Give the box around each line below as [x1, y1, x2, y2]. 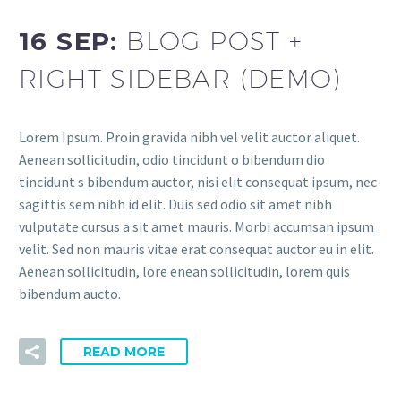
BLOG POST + [126, 26, 303, 56]
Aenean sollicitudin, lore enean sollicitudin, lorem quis [19, 261, 350, 280]
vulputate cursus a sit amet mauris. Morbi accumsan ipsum [19, 217, 374, 235]
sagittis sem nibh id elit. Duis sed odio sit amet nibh [19, 194, 332, 213]
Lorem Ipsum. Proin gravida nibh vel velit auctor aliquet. [19, 127, 360, 146]
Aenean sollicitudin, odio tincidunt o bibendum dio [19, 149, 325, 168]
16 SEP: [19, 26, 127, 57]
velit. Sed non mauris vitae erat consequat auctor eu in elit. [19, 239, 374, 258]
